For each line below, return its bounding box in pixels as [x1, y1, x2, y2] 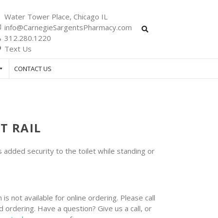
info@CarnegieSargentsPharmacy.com [4, 22, 132, 32]
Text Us [4, 43, 32, 54]
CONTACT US [14, 64, 52, 73]
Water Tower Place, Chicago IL [4, 11, 108, 21]
